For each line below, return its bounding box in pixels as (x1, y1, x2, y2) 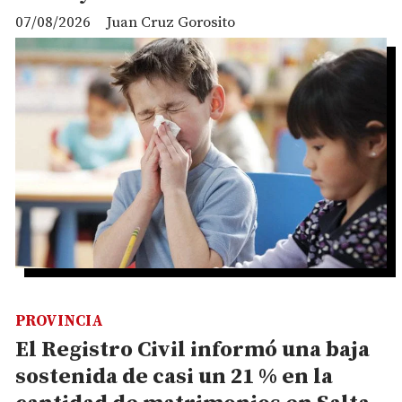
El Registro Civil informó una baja (15, 336, 370, 364)
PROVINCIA (15, 311, 103, 332)
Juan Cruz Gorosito (106, 13, 235, 33)
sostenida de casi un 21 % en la (15, 363, 333, 391)
